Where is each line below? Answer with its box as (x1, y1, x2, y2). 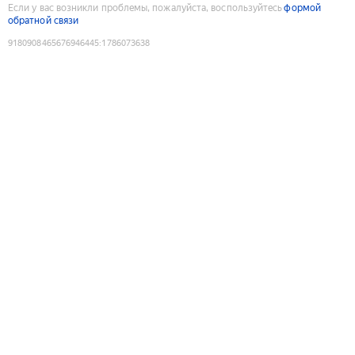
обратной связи (8, 14, 79, 26)
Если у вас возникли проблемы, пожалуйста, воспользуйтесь (8, 2, 283, 13)
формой (284, 2, 321, 13)
